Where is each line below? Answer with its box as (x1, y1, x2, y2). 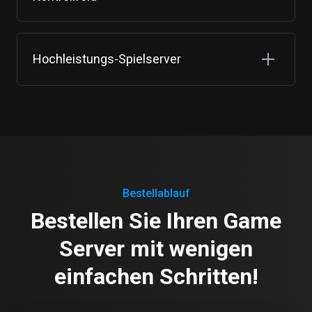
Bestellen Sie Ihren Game (31, 207, 281, 234)
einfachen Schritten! (54, 263, 258, 290)
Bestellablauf (122, 186, 190, 200)
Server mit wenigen (59, 235, 253, 262)
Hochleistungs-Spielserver (33, 51, 181, 66)
